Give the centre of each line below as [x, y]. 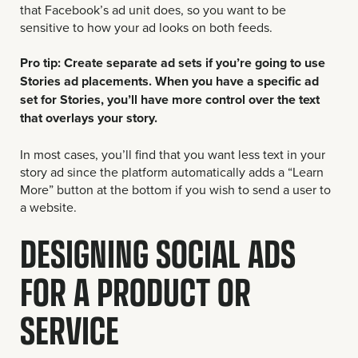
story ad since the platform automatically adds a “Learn [172, 171]
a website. [48, 207]
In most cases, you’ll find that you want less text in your [173, 154]
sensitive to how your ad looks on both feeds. [146, 27]
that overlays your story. [89, 118]
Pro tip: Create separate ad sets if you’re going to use [173, 63]
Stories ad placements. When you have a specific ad [169, 82]
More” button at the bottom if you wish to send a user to [175, 189]
